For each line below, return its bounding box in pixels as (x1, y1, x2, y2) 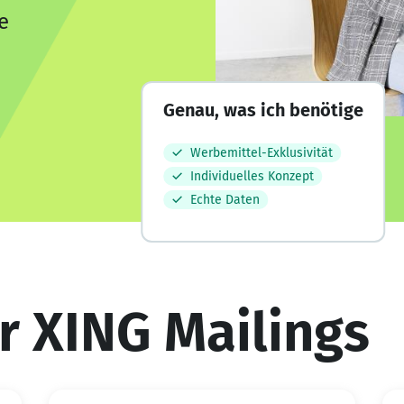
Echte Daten (189, 192, 260, 208)
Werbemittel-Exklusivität (189, 145, 333, 161)
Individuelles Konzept (189, 169, 314, 185)
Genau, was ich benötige (162, 98, 363, 121)
